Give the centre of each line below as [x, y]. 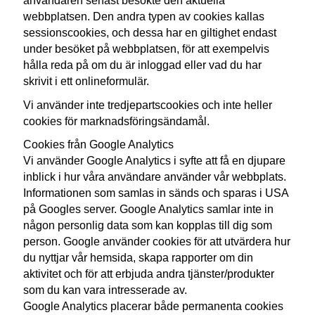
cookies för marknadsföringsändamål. [117, 121]
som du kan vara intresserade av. [105, 290]
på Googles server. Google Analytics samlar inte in [149, 209]
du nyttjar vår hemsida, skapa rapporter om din [139, 258]
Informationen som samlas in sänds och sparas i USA [156, 193]
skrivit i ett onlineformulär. [86, 81]
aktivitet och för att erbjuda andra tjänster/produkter [149, 274]
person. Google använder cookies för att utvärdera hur [157, 242]
